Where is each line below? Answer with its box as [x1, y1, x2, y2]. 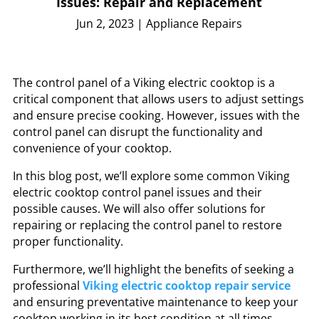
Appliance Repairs [146, 16, 243, 32]
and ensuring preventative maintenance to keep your [12, 294, 298, 310]
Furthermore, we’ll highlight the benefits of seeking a [12, 261, 294, 278]
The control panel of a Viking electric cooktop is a [12, 75, 275, 91]
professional [12, 278, 83, 294]
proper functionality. [12, 234, 126, 250]
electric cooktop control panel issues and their [12, 184, 262, 201]
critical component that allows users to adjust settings [12, 91, 304, 108]
